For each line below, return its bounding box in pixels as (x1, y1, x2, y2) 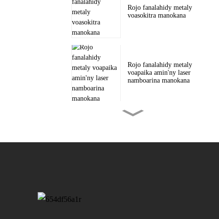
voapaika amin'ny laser (127, 69, 191, 77)
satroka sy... (127, 199, 160, 207)
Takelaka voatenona (127, 183, 182, 191)
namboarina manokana (127, 77, 190, 85)
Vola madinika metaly (127, 126, 188, 134)
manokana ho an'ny (127, 191, 181, 199)
